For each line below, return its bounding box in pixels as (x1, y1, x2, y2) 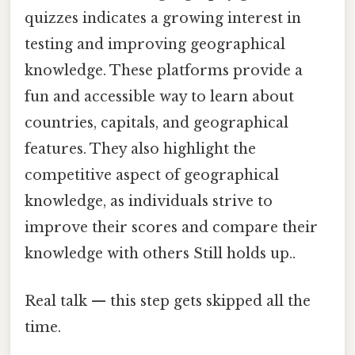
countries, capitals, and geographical (25, 114, 288, 132)
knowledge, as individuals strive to (25, 193, 273, 211)
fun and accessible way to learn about (25, 88, 294, 106)
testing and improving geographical (25, 36, 285, 54)
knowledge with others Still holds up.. (25, 245, 296, 263)
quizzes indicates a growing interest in (25, 10, 301, 28)
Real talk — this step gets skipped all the (25, 292, 311, 310)
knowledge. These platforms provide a (25, 62, 303, 80)
